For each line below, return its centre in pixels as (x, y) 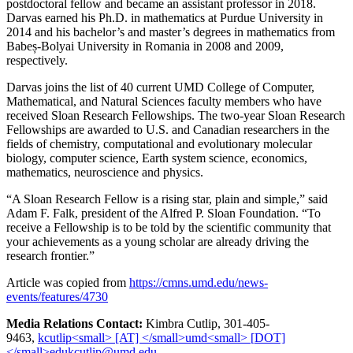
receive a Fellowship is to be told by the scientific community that (169, 227)
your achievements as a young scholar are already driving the (158, 241)
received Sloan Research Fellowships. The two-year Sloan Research (176, 115)
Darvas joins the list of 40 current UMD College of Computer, (160, 87)
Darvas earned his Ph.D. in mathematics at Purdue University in (165, 17)
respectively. (37, 60)
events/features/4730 (57, 296)
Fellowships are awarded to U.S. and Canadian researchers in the (168, 129)
